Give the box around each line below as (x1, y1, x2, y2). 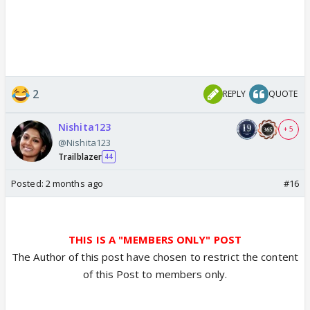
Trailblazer (58, 150, 102, 163)
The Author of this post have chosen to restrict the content (12, 249, 298, 264)
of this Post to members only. (83, 266, 227, 281)
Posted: (11, 176, 46, 190)
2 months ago (45, 176, 104, 190)
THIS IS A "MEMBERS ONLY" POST (69, 232, 241, 246)
